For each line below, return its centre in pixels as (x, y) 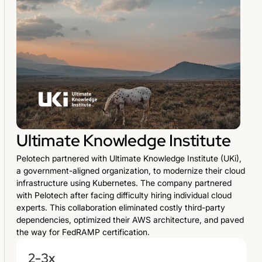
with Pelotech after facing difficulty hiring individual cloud (124, 195)
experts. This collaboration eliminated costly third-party (121, 207)
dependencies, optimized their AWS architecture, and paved (130, 219)
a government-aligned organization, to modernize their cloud (131, 170)
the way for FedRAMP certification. (83, 232)
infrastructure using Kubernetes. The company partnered (124, 182)
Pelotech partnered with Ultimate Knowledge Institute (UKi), (129, 158)
